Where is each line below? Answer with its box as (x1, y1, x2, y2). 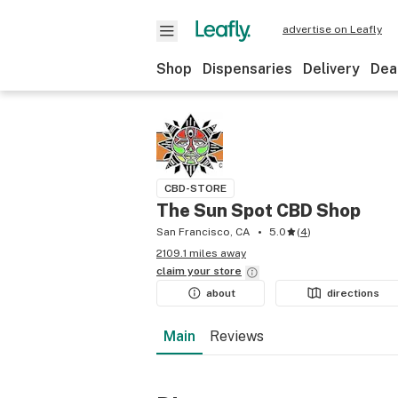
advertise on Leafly (283, 23, 382, 36)
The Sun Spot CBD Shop (156, 200, 361, 221)
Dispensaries (203, 60, 292, 77)
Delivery (303, 60, 360, 77)
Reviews (210, 328, 264, 345)
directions (327, 287, 380, 299)
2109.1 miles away (156, 247, 246, 259)
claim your (156, 265, 213, 277)
